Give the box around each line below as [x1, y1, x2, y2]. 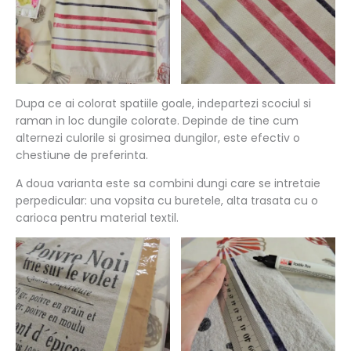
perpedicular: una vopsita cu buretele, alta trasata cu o [16, 192, 318, 208]
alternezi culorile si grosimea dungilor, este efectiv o [16, 129, 300, 146]
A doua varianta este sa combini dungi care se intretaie [16, 175, 320, 191]
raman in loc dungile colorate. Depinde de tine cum [16, 112, 299, 128]
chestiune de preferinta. [16, 147, 148, 163]
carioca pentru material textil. [16, 209, 179, 226]
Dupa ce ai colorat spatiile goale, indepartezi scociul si [16, 95, 311, 111]
